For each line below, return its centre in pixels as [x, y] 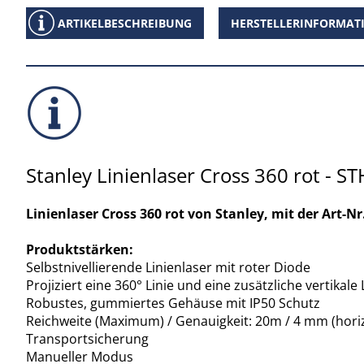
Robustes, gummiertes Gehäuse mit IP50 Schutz [173, 303]
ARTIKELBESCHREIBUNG [125, 23]
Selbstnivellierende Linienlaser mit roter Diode [168, 267]
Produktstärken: [80, 249]
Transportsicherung [87, 338]
